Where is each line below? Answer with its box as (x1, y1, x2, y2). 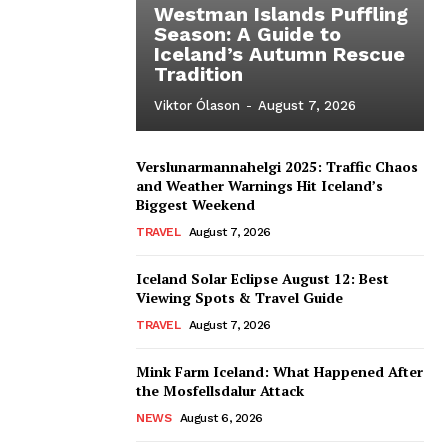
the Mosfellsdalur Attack (136, 380, 304, 400)
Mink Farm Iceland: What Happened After (136, 361, 423, 381)
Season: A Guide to (154, 21, 341, 46)
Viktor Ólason (154, 97, 240, 113)
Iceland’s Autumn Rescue (154, 41, 405, 66)
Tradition (154, 61, 243, 86)
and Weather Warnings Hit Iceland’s (136, 175, 383, 195)
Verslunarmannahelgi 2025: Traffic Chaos (136, 156, 418, 176)
